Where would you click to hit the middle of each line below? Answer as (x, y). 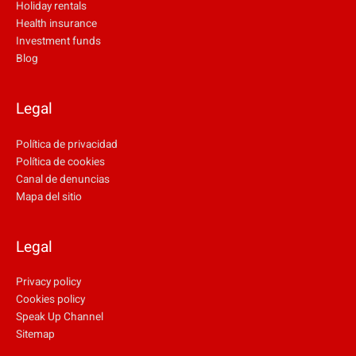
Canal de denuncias (63, 179)
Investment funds (58, 42)
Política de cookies (60, 162)
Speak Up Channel (60, 317)
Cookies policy (50, 300)
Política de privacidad (67, 144)
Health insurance (56, 24)
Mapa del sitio (49, 197)
